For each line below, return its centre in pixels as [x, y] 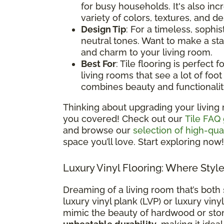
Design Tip [103, 29]
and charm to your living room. [147, 52]
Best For [98, 63]
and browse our [98, 130]
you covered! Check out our [124, 118]
